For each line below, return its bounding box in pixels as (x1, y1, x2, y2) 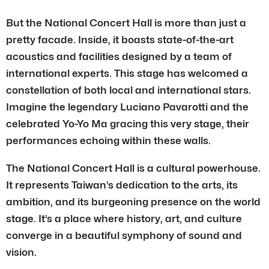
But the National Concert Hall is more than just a (6, 16, 246, 29)
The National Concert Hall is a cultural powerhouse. (6, 162, 261, 174)
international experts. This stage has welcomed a (6, 67, 248, 79)
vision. (6, 246, 37, 258)
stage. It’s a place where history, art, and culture (6, 212, 242, 225)
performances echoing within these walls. (6, 134, 211, 147)
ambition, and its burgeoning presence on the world (6, 195, 261, 208)
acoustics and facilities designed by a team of (6, 50, 232, 62)
